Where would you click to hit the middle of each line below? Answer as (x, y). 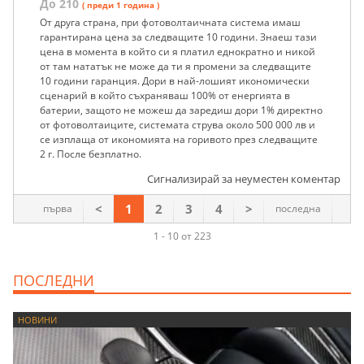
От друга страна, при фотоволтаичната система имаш (170, 23)
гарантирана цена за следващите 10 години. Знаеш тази (178, 37)
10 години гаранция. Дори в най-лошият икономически (175, 81)
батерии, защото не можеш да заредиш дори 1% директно (181, 110)
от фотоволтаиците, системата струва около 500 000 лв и (178, 125)
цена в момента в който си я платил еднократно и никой (178, 52)
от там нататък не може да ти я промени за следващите (175, 67)
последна (298, 209)
